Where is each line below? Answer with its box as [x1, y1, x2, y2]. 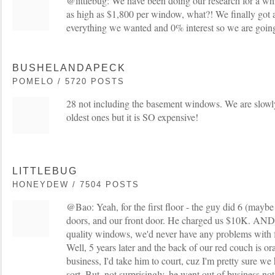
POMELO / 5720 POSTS [12, 77, 125, 86]
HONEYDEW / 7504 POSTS [12, 180, 139, 189]
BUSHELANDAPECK [12, 63, 126, 73]
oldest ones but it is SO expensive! [66, 110, 198, 123]
